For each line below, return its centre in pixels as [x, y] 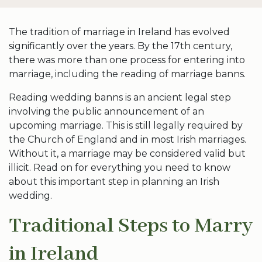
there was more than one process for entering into [127, 60]
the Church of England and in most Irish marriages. [127, 139]
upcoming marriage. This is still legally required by [126, 125]
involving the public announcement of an [106, 111]
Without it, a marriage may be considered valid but [127, 154]
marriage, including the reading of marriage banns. [127, 74]
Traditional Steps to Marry [131, 226]
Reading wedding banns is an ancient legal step [120, 97]
